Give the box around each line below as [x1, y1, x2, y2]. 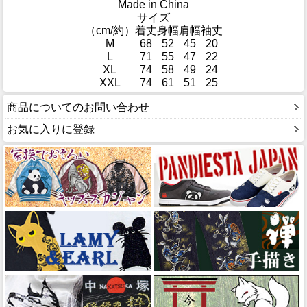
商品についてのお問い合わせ [7, 101, 149, 113]
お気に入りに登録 [7, 123, 95, 135]
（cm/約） [84, 25, 135, 37]
